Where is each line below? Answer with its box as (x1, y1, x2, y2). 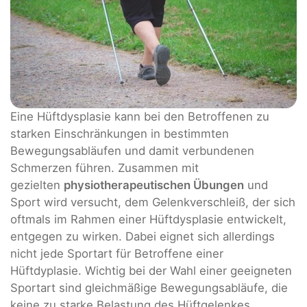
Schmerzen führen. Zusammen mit (10, 160, 199, 175)
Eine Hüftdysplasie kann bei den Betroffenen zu (10, 109, 269, 123)
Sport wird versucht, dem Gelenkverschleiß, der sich (10, 195, 295, 209)
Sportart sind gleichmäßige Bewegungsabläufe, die (10, 280, 288, 295)
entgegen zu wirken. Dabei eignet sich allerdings (10, 229, 275, 243)
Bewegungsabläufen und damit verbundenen (10, 143, 254, 158)
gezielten (10, 177, 64, 192)
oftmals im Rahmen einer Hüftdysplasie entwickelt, (10, 212, 286, 226)
